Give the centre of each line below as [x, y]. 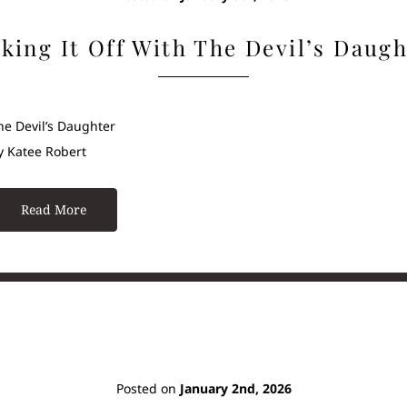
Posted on [148, 389]
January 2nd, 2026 [235, 389]
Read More [53, 209]
